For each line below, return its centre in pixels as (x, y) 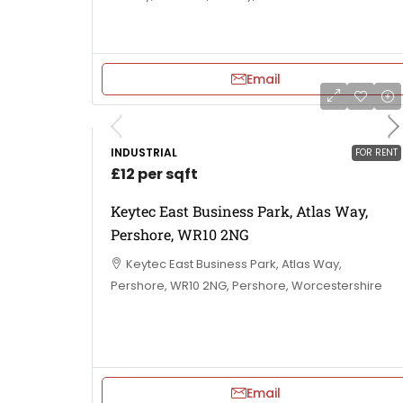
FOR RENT (376, 152)
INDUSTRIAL (144, 152)
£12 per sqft (154, 174)
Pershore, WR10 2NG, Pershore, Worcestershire (246, 285)
